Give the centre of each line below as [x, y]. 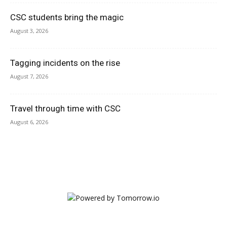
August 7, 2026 [29, 76]
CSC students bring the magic [67, 17]
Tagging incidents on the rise [65, 63]
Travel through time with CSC [65, 108]
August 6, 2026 [29, 122]
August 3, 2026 [29, 30]
